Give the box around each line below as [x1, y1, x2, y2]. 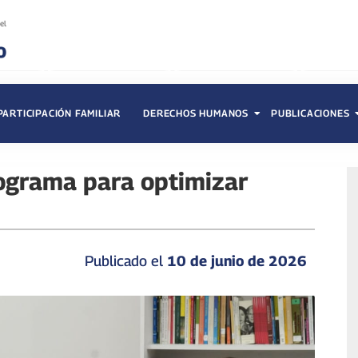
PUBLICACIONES [271, 107, 350, 120]
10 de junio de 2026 [166, 253, 307, 270]
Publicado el [84, 253, 163, 270]
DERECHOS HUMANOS [143, 107, 249, 120]
